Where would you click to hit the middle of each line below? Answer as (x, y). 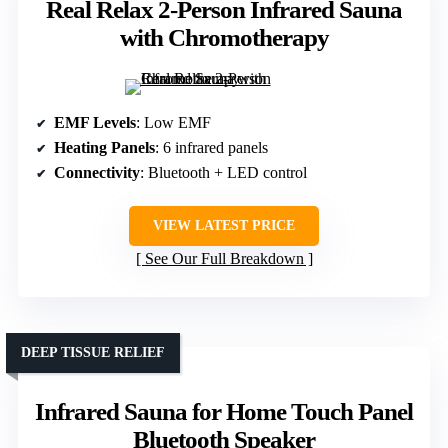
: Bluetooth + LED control (223, 173)
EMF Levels (95, 123)
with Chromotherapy (224, 38)
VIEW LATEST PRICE (224, 226)
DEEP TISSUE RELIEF (93, 353)
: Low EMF (173, 123)
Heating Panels (104, 148)
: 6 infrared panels (211, 148)
